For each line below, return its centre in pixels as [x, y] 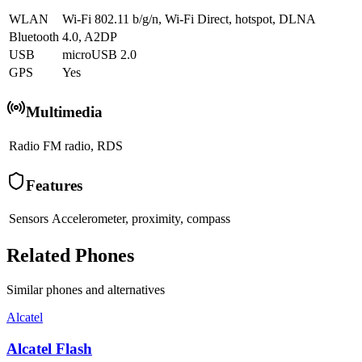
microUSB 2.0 [99, 55]
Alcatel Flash [49, 348]
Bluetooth [34, 37]
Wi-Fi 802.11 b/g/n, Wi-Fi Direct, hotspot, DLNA [189, 19]
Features [54, 185]
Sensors [29, 219]
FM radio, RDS [83, 145]
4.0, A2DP [90, 37]
